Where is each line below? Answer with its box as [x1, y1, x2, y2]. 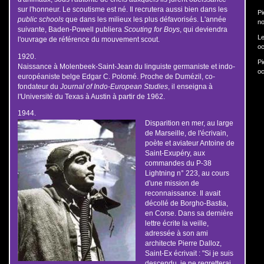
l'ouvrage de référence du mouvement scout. [17, 35, 160, 43]
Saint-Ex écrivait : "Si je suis [144, 249, 233, 258]
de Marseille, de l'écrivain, [144, 129, 228, 137]
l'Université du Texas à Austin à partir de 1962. [17, 92, 165, 100]
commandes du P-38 [144, 159, 212, 167]
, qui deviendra [179, 25, 227, 33]
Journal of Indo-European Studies [60, 82, 168, 90]
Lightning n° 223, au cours [144, 169, 229, 177]
